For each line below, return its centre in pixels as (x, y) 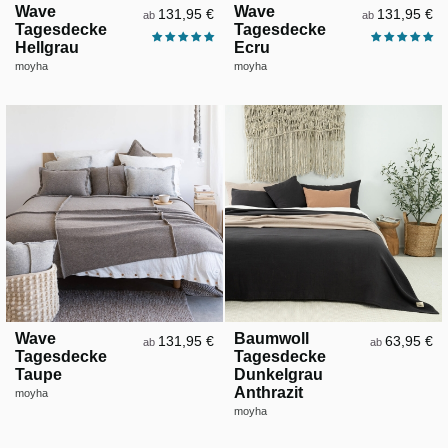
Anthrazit (268, 393)
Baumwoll (271, 339)
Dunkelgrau (278, 375)
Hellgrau (47, 48)
